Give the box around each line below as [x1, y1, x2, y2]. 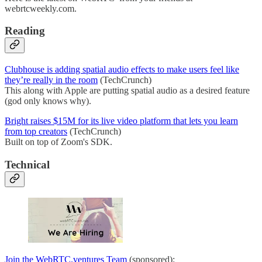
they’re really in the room [5, 74, 98, 85]
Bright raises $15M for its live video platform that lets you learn [5, 115, 238, 126]
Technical [5, 158, 50, 171]
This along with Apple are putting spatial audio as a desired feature [5, 85, 250, 95]
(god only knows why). [5, 95, 91, 106]
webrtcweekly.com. [5, 3, 77, 13]
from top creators [5, 126, 67, 136]
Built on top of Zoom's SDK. [5, 136, 112, 147]
